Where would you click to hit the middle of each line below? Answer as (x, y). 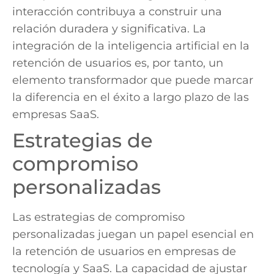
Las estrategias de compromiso (98, 217)
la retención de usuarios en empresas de (124, 251)
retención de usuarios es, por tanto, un (118, 63)
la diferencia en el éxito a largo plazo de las (131, 97)
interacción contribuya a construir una (117, 11)
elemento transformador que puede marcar (133, 80)
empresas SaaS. (56, 114)
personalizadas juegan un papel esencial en (133, 234)
